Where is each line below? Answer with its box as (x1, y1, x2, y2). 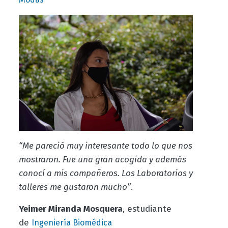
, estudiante (122, 204, 172, 215)
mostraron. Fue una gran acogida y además (18, 154, 186, 165)
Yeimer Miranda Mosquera (18, 204, 123, 215)
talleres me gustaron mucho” (18, 182, 131, 193)
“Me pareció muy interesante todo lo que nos (18, 140, 192, 152)
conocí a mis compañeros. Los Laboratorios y (18, 168, 193, 179)
